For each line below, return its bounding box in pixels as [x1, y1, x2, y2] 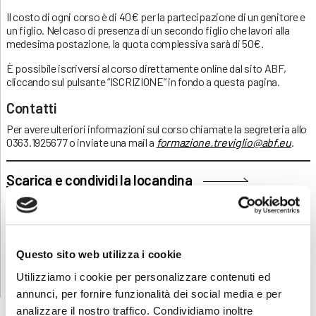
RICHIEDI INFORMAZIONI [102, 235, 214, 249]
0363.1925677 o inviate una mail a [6, 135, 157, 149]
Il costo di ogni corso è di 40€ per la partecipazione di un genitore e [6, 9, 306, 23]
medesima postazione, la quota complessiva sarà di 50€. [6, 36, 264, 50]
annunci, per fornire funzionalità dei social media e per [16, 287, 281, 300]
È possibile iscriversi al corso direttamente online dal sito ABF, [6, 61, 286, 75]
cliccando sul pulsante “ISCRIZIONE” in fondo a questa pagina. [6, 74, 280, 88]
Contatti [6, 99, 56, 116]
